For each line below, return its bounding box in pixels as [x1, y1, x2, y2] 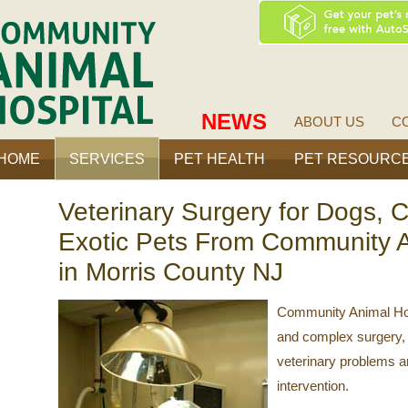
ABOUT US [294, 114, 364, 129]
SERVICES [69, 151, 145, 167]
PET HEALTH [174, 151, 265, 167]
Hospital [155, 46, 189, 56]
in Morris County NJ [58, 258, 283, 286]
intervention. [277, 378, 349, 393]
